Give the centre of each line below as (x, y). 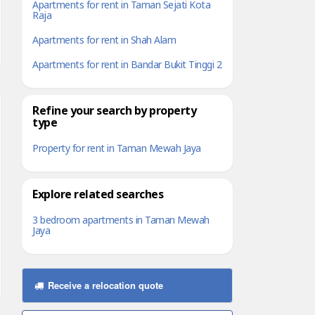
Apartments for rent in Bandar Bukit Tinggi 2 (127, 65)
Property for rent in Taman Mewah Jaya (117, 149)
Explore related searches (98, 195)
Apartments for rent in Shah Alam (104, 40)
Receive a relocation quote (104, 285)
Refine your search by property (114, 111)
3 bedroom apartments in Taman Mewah (121, 220)
